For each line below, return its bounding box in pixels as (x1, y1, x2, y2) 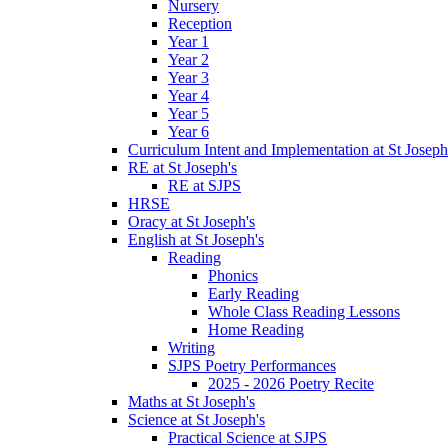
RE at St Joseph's (128, 159, 237, 177)
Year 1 (168, 33, 209, 51)
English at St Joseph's (128, 231, 264, 249)
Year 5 (168, 105, 209, 123)
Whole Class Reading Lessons (208, 303, 400, 321)
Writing (168, 339, 215, 357)
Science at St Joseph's (128, 411, 265, 429)
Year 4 (168, 87, 209, 105)
